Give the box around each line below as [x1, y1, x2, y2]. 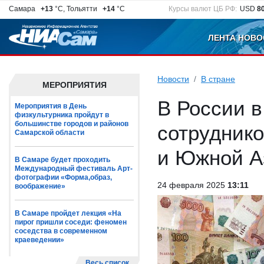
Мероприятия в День [15, 102, 87, 110]
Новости [157, 74, 189, 84]
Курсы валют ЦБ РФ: [169, 5, 237, 13]
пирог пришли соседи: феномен [15, 218, 127, 226]
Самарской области [15, 128, 84, 137]
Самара [9, 5, 39, 13]
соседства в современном [15, 227, 107, 235]
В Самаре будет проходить [15, 156, 110, 164]
